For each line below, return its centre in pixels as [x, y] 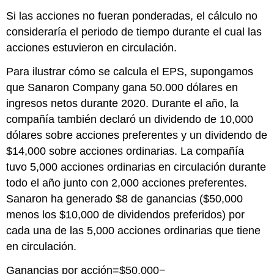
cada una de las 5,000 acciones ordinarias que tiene [134, 231]
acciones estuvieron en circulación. [92, 48]
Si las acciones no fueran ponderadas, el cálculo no [132, 16]
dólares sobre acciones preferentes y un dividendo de [137, 135]
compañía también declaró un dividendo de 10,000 [130, 120]
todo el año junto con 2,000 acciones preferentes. [127, 183]
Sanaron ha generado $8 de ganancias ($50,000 [125, 199]
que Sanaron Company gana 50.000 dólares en [122, 88]
